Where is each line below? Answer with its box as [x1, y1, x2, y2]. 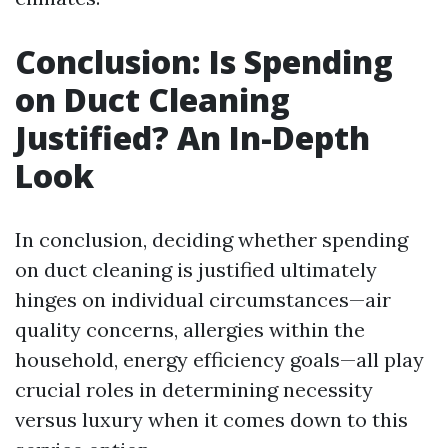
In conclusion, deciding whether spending [15, 227, 408, 252]
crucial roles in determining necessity [15, 377, 373, 402]
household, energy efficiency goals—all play [15, 347, 424, 372]
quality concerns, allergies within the [15, 317, 365, 342]
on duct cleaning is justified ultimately [15, 257, 377, 282]
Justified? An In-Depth [15, 116, 370, 159]
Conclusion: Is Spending [15, 40, 393, 83]
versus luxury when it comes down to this [15, 407, 408, 432]
